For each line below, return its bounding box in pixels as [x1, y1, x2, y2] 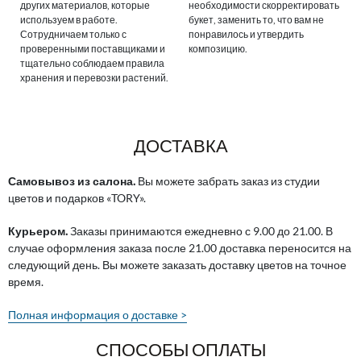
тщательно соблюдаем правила [20, 56, 164, 69]
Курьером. [8, 223, 68, 238]
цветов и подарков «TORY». [8, 190, 146, 205]
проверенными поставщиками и [20, 42, 165, 55]
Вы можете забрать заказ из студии [135, 173, 320, 188]
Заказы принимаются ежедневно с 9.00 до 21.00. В [68, 223, 333, 238]
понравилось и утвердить [189, 27, 304, 40]
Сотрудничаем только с [20, 27, 127, 40]
